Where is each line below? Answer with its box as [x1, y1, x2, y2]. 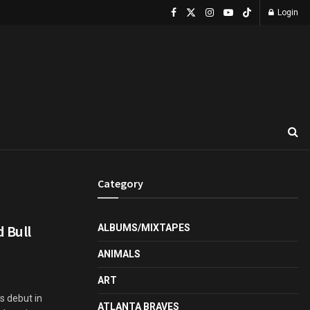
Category [98, 176, 143, 190]
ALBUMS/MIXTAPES [98, 222, 190, 233]
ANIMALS [98, 248, 140, 259]
